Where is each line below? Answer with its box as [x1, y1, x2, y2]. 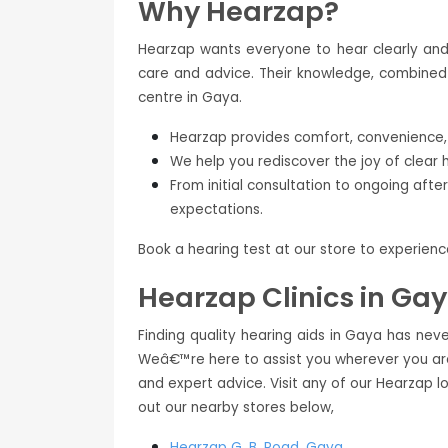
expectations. [170, 200, 263, 220]
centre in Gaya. [138, 88, 242, 108]
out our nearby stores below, [138, 398, 334, 418]
